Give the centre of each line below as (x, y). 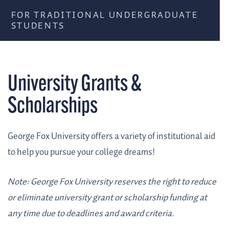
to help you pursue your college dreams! (81, 153)
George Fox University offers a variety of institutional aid (111, 137)
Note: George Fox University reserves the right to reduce (112, 182)
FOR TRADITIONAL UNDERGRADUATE (105, 15)
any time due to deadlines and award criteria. (91, 214)
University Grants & (75, 85)
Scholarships (53, 107)
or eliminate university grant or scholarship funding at (107, 198)
